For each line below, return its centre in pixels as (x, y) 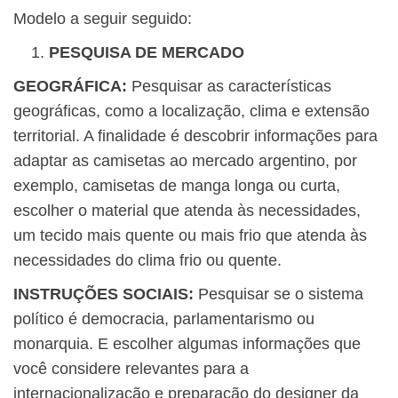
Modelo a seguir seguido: (103, 19)
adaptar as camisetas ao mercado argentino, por (185, 161)
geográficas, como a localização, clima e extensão (191, 111)
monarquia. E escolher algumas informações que (187, 344)
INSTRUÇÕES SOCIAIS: (103, 295)
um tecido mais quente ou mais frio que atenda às (190, 236)
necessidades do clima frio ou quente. (147, 261)
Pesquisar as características (229, 87)
